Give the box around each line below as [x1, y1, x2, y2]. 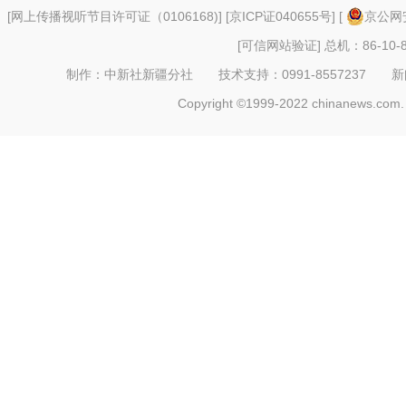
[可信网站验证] [237, 38, 321, 53]
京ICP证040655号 [229, 9, 332, 24]
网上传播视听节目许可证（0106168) [11, 9, 218, 24]
